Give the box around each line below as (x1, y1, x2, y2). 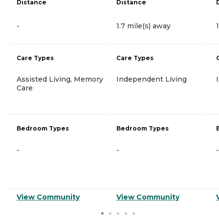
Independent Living (116, 74, 187, 84)
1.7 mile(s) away (116, 21, 171, 30)
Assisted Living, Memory (17, 74, 103, 84)
